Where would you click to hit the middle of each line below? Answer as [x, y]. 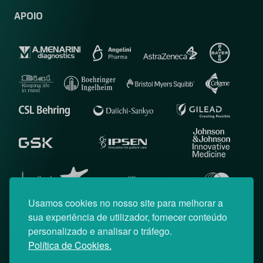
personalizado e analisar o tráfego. [101, 231]
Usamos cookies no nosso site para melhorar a [126, 203]
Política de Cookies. [70, 245]
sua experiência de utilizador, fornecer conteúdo [128, 217]
